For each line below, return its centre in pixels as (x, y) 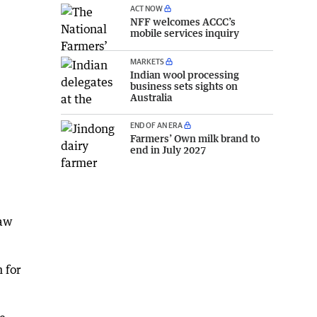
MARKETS (147, 62)
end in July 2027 (168, 150)
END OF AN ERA (156, 125)
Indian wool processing (185, 75)
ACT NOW (146, 8)
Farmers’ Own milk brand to (195, 139)
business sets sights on (184, 86)
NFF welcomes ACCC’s (183, 21)
